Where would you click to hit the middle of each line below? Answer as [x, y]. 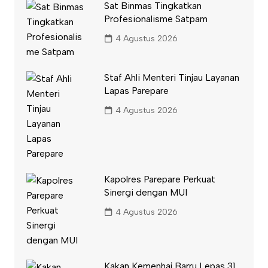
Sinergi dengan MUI [145, 192]
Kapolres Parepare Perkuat [159, 179]
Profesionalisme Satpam [156, 19]
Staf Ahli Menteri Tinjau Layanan [171, 77]
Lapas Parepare [136, 90]
